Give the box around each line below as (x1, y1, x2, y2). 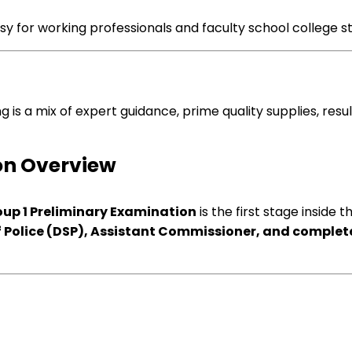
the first (211, 203, 260, 221)
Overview (16, 152, 116, 179)
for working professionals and (13, 19, 202, 37)
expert (75, 102, 117, 120)
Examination (110, 203, 196, 221)
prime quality (182, 102, 263, 120)
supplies (266, 102, 317, 120)
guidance (120, 102, 177, 120)
